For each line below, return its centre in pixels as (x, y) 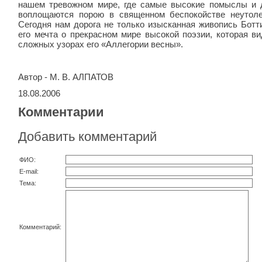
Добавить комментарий (87, 137)
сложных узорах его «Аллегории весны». (101, 44)
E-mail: (30, 172)
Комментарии (61, 112)
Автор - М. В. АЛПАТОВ (66, 77)
